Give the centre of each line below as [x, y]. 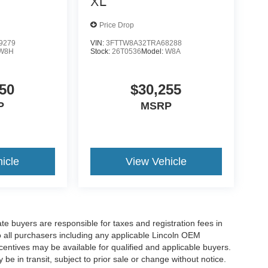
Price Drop [116, 25]
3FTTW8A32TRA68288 [144, 43]
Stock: [101, 52]
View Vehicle [156, 162]
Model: [153, 52]
